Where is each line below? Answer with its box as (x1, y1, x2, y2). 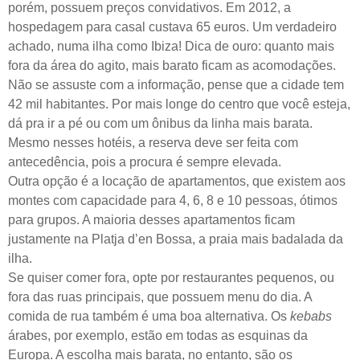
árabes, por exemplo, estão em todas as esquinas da (8, 329, 308, 343)
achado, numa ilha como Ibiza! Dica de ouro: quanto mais (8, 39, 334, 54)
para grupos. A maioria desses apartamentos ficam (8, 213, 295, 227)
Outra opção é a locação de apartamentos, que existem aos (8, 174, 346, 189)
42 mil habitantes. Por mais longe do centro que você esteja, (8, 97, 350, 112)
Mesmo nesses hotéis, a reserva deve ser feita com (8, 136, 298, 150)
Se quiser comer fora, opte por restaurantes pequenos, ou (8, 271, 334, 285)
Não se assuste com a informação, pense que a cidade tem (8, 78, 344, 92)
